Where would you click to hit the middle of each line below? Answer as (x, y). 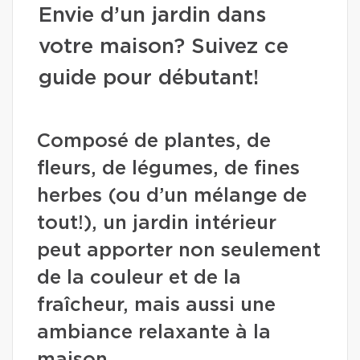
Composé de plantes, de (154, 141)
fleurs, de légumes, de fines (168, 169)
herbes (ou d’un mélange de (172, 196)
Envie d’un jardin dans (152, 15)
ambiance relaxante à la (154, 333)
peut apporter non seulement (179, 251)
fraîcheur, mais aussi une (156, 305)
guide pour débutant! (149, 78)
